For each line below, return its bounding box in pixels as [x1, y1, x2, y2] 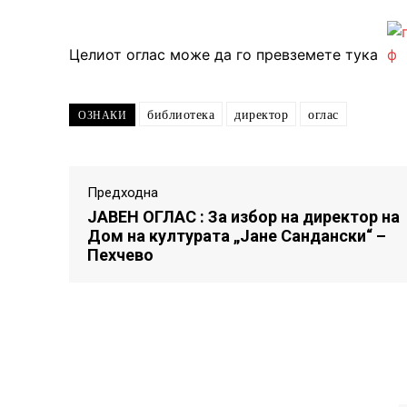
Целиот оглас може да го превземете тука [69, 45, 382, 64]
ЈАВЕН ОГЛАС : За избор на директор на [87, 206, 400, 226]
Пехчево [87, 244, 154, 264]
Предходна [87, 184, 158, 201]
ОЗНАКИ [78, 108, 126, 122]
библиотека [147, 106, 214, 122]
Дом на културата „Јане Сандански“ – [87, 225, 386, 245]
